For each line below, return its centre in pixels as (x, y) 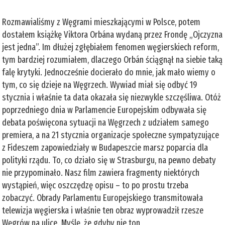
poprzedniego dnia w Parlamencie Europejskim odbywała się (104, 110)
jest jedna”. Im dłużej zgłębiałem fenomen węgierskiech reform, (111, 47)
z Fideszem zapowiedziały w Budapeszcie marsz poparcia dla (105, 147)
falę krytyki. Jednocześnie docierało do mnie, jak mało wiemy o (109, 72)
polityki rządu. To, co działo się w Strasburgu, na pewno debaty (109, 160)
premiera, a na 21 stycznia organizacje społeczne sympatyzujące (111, 135)
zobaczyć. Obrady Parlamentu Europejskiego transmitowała (103, 198)
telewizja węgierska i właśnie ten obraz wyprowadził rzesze (103, 210)
